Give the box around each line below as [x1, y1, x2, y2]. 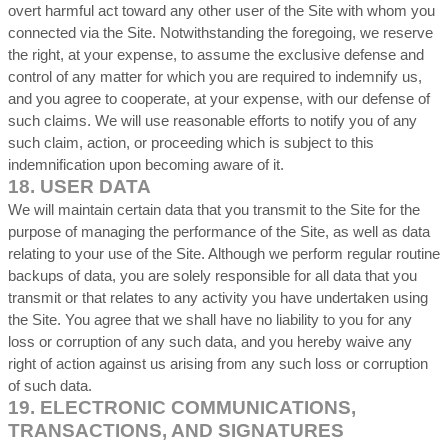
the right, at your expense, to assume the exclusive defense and [8, 47, 424, 63]
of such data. [8, 378, 92, 394]
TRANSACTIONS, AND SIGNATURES [8, 420, 344, 441]
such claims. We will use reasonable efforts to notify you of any [8, 113, 417, 129]
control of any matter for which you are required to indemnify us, [8, 69, 422, 85]
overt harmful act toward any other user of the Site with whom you [8, 3, 435, 19]
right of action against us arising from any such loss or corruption [8, 356, 428, 372]
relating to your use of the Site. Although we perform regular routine [8, 246, 440, 262]
